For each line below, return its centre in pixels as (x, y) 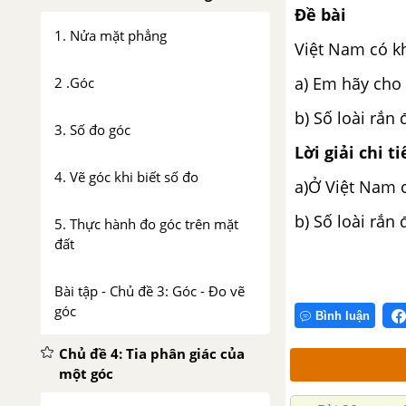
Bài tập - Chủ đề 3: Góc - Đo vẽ (150, 291)
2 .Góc (74, 82)
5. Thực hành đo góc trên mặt (146, 224)
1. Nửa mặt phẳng (111, 35)
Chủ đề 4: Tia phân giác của (152, 353)
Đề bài (320, 14)
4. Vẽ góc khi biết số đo (126, 177)
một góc (86, 373)
